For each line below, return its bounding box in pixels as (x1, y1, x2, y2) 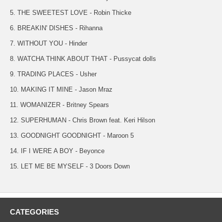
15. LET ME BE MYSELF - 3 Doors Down (10, 162, 130, 170)
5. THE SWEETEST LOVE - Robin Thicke (10, 8, 131, 16)
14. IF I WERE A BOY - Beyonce (10, 147, 105, 155)
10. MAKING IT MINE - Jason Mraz (10, 85, 112, 93)
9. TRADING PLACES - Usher (10, 70, 97, 78)
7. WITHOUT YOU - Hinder (10, 39, 87, 47)
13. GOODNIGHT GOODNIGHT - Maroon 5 (10, 131, 134, 139)
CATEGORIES (10, 207, 59, 216)
